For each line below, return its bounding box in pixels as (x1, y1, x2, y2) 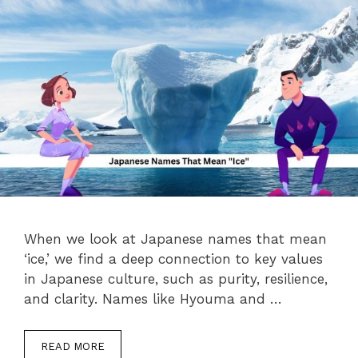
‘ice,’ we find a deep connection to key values (24, 251, 323, 268)
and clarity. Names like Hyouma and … (24, 291, 282, 308)
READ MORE (41, 340, 105, 352)
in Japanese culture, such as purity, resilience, (24, 271, 328, 288)
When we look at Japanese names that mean (24, 231, 327, 248)
